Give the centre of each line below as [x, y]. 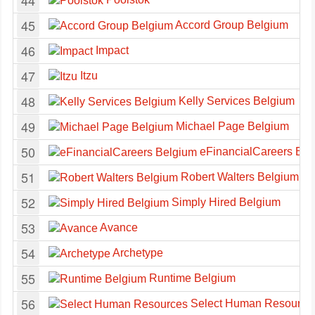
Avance [118, 227]
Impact [111, 50]
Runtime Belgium [191, 278]
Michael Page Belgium [231, 126]
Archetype [137, 253]
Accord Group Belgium [231, 25]
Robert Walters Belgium [238, 177]
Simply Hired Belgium [225, 202]
